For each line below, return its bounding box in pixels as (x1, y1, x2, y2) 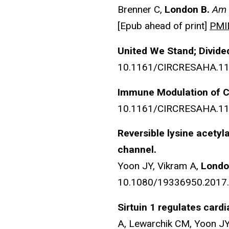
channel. (118, 144, 156, 156)
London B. (165, 3, 212, 15)
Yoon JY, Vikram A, (118, 160, 201, 172)
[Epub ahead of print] (118, 19, 210, 32)
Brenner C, (118, 3, 165, 15)
